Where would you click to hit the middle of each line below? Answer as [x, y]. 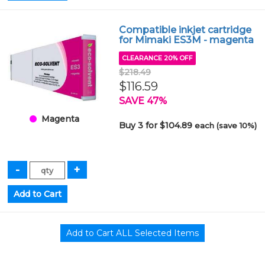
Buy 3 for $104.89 [157, 125]
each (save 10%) [226, 125]
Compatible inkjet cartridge [185, 30]
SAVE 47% [143, 101]
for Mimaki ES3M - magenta [187, 40]
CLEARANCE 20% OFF [158, 58]
